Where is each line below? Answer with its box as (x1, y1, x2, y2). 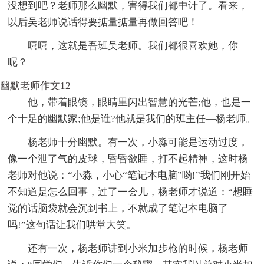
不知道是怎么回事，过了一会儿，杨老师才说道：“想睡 (8, 186, 253, 197)
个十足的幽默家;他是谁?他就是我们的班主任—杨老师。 (8, 113, 256, 124)
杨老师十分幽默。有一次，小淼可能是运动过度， (28, 136, 249, 148)
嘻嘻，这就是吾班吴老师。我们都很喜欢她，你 (28, 39, 239, 51)
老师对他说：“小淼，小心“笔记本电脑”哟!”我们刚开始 (8, 169, 251, 181)
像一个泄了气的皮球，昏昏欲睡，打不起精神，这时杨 (8, 153, 249, 164)
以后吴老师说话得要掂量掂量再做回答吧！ (8, 16, 199, 28)
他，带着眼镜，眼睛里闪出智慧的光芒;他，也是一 (28, 96, 252, 108)
